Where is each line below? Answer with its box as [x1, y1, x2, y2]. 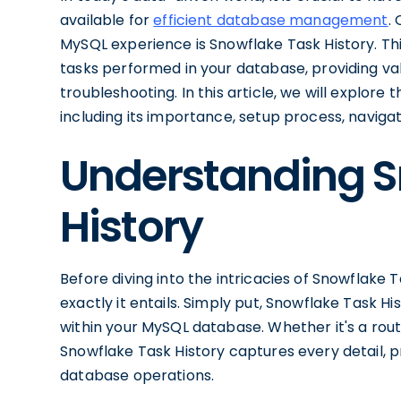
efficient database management [153, 10, 388, 30]
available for [60, 10, 154, 30]
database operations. [60, 365, 215, 386]
